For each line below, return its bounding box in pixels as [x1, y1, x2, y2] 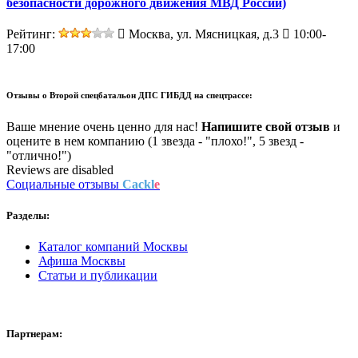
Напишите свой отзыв [201, 119, 330, 133]
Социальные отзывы [6, 177, 122, 191]
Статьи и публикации [38, 268, 157, 283]
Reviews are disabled [6, 162, 113, 177]
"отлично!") [6, 148, 71, 162]
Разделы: [6, 209, 50, 222]
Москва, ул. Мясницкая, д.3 [125, 27, 279, 41]
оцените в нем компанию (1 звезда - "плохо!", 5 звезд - [6, 133, 304, 148]
